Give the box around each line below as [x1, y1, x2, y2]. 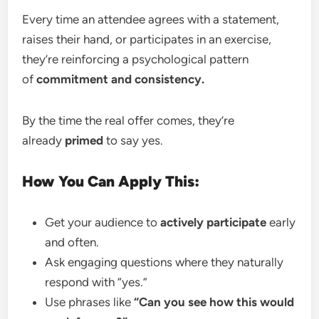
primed [65, 132, 104, 147]
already [22, 132, 66, 147]
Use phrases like [45, 294, 135, 309]
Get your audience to [45, 214, 161, 229]
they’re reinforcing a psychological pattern [22, 51, 249, 66]
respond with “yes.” [45, 274, 148, 289]
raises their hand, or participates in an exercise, [22, 31, 272, 46]
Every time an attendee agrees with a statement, [22, 11, 280, 26]
